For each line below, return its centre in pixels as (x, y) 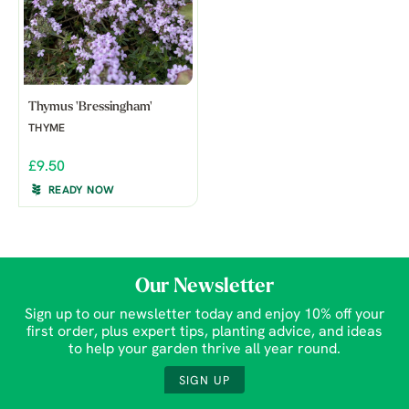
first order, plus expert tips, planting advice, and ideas (204, 333)
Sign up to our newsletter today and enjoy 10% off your (204, 315)
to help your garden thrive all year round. (204, 350)
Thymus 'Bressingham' (90, 108)
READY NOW (82, 191)
